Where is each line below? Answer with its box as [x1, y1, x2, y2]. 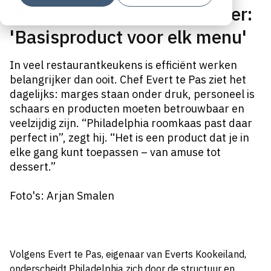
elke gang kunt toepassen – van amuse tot [10, 145, 221, 159]
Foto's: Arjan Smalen [10, 189, 114, 203]
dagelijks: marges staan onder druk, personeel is [10, 87, 255, 101]
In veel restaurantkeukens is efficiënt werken [10, 58, 237, 72]
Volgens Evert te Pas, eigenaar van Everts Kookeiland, [10, 248, 246, 260]
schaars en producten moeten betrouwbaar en [10, 102, 244, 116]
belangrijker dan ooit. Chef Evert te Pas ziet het [10, 73, 246, 87]
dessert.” [10, 160, 56, 174]
